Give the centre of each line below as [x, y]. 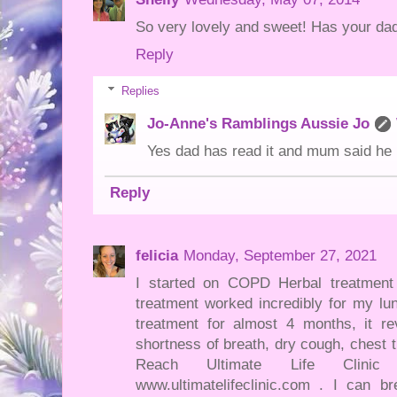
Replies [140, 90]
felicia [157, 256]
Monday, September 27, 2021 [280, 256]
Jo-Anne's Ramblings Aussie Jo [258, 123]
